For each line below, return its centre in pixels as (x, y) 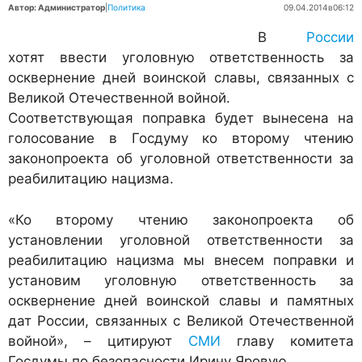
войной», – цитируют (98, 341)
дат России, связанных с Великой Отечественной (181, 320)
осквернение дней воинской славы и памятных (181, 300)
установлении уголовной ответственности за (181, 240)
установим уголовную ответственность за (181, 280)
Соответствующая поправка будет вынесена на (181, 118)
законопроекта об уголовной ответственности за (181, 159)
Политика (126, 8)
